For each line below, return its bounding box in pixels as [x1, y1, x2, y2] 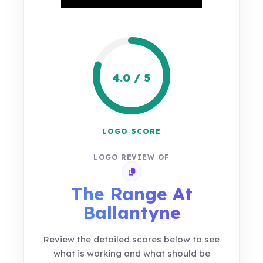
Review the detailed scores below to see [43, 234, 220, 245]
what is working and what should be [53, 248, 210, 259]
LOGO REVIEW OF [93, 153, 170, 161]
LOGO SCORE [102, 127, 161, 136]
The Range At [70, 183, 193, 205]
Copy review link [130, 169, 187, 178]
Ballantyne [83, 201, 180, 224]
